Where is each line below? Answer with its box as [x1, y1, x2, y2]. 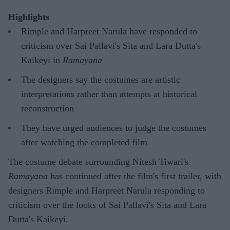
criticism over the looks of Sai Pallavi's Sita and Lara [8, 199, 206, 210]
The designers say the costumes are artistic [21, 74, 180, 85]
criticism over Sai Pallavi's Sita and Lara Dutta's [21, 40, 201, 51]
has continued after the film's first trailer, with [48, 170, 221, 181]
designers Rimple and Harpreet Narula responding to [8, 185, 205, 196]
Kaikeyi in [21, 54, 63, 65]
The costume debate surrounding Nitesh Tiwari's [8, 156, 188, 167]
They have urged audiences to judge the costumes [21, 122, 206, 133]
